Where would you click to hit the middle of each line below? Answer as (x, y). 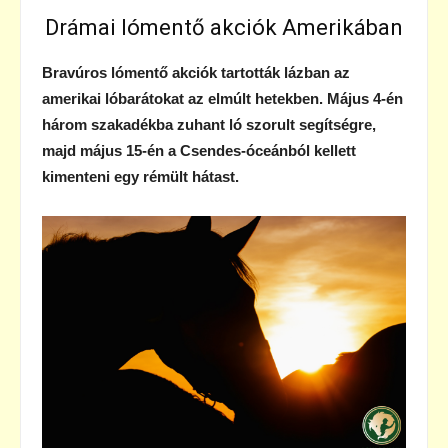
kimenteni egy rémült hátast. (140, 177)
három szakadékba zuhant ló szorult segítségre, (209, 125)
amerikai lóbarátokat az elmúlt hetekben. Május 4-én (222, 99)
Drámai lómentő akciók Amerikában (224, 28)
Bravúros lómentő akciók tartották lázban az (196, 73)
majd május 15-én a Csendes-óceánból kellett (199, 151)
